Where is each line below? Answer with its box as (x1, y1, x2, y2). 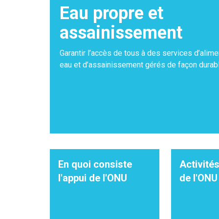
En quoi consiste (58, 158, 132, 170)
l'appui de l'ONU (58, 172, 127, 184)
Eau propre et (60, 3, 163, 23)
